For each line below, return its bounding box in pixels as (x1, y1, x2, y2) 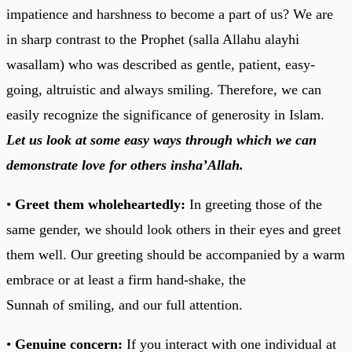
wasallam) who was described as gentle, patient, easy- (6, 56, 315, 72)
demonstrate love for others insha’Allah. (6, 156, 244, 173)
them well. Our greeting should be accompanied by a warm (6, 246, 345, 262)
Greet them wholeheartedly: (15, 196, 185, 212)
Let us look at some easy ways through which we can (6, 131, 317, 148)
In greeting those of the (185, 196, 322, 212)
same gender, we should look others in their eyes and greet (6, 221, 341, 237)
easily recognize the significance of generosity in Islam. (6, 106, 324, 123)
